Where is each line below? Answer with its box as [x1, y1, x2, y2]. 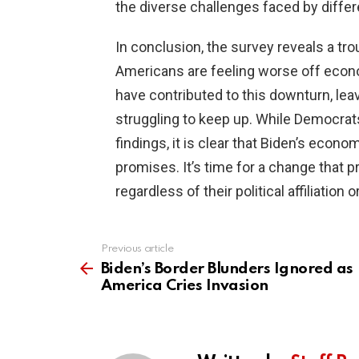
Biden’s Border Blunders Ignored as [101, 261, 353, 277]
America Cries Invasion [101, 278, 268, 294]
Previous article [101, 244, 174, 255]
